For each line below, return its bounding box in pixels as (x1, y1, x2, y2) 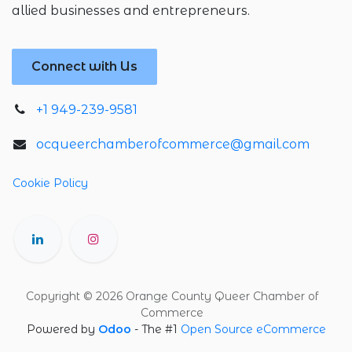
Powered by (26, 322, 98, 337)
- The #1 (134, 322, 181, 337)
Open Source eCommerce (180, 322, 326, 337)
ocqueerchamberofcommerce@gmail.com (35, 137, 310, 152)
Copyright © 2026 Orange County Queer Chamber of (26, 289, 318, 304)
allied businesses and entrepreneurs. (12, 3, 250, 19)
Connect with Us (31, 59, 137, 75)
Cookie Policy (13, 176, 88, 191)
